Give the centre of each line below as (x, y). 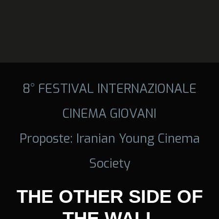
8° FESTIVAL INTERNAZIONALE (109, 88)
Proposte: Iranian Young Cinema (109, 138)
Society (109, 163)
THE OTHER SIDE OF (109, 196)
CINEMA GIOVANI (109, 113)
